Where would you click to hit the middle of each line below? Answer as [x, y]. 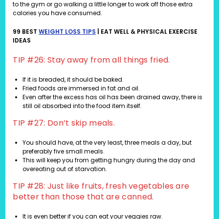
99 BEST [26, 32]
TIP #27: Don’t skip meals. [64, 123]
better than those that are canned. [83, 197]
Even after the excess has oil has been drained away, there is [113, 97]
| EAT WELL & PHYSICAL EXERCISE [147, 32]
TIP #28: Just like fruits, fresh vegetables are [101, 186]
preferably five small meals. [64, 152]
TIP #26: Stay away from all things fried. [91, 60]
